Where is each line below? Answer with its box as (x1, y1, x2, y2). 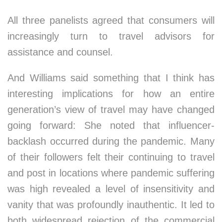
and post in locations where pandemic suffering (7, 167, 215, 178)
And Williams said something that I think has (7, 72, 215, 83)
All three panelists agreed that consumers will (7, 15, 215, 26)
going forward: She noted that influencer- (7, 120, 215, 131)
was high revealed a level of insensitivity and (7, 183, 215, 194)
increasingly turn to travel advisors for (7, 31, 215, 42)
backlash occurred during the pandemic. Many (7, 136, 215, 147)
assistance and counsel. (7, 47, 113, 57)
